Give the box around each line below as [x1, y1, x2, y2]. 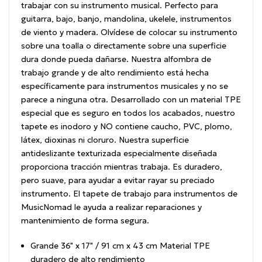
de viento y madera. [21, 26, 101, 37]
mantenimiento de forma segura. [21, 215, 151, 226]
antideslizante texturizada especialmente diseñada [21, 147, 217, 158]
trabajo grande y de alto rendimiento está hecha [21, 67, 209, 78]
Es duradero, [173, 161, 222, 172]
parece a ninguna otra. [21, 94, 111, 105]
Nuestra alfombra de [131, 53, 211, 64]
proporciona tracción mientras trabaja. [21, 161, 173, 172]
